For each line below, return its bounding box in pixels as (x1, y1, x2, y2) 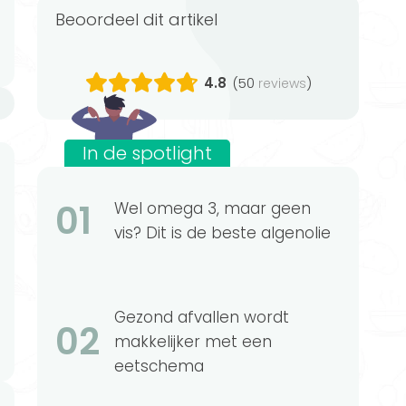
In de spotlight (82, 140, 212, 166)
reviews (257, 73, 306, 92)
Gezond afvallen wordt (114, 306, 289, 329)
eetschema (114, 355, 204, 378)
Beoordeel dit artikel (65, 8, 217, 32)
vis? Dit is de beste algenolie (114, 222, 331, 245)
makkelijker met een (114, 331, 272, 353)
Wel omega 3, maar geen (114, 198, 311, 220)
